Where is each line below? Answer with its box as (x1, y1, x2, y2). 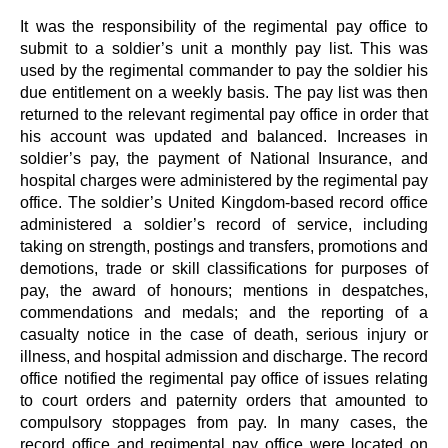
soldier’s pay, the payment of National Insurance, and (20, 148, 428, 167)
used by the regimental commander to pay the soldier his (20, 60, 428, 79)
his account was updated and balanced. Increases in (20, 126, 428, 145)
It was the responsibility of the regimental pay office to (20, 16, 428, 35)
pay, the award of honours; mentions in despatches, (20, 280, 428, 299)
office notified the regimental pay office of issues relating (20, 368, 428, 387)
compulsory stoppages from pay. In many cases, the (20, 412, 428, 431)
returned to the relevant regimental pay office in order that (20, 104, 428, 123)
